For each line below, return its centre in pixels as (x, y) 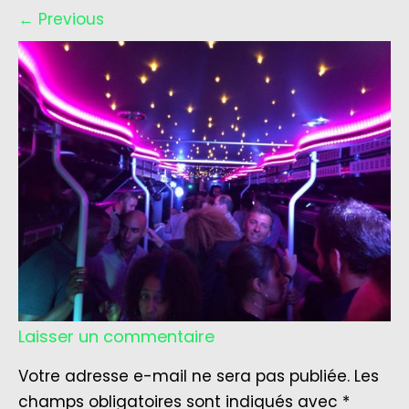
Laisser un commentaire (116, 336)
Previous (69, 20)
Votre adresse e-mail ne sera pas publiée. (184, 376)
